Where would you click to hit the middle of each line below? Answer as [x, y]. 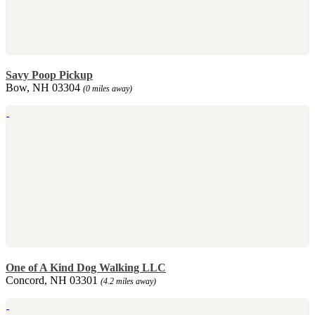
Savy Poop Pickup [49, 75]
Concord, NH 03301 [53, 280]
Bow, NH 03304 [44, 87]
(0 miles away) [108, 88]
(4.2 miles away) [128, 281]
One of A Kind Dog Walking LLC [86, 267]
